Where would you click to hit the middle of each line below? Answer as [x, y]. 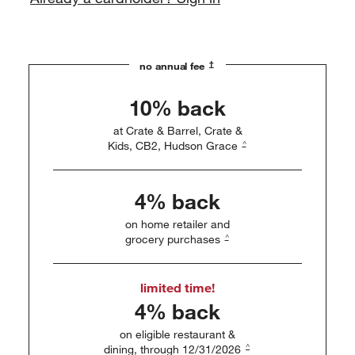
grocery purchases [174, 240]
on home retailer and [177, 225]
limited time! [177, 288]
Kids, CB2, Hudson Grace [174, 146]
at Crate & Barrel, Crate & [177, 131]
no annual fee [174, 66]
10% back [177, 108]
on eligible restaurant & [177, 334]
